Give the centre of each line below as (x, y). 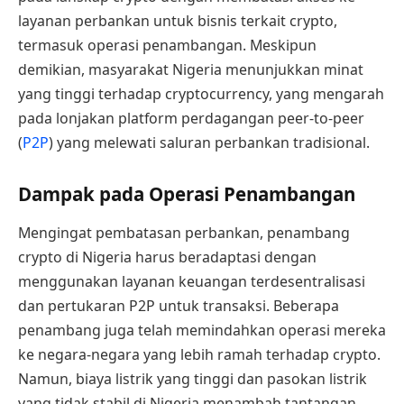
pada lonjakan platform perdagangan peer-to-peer (191, 119)
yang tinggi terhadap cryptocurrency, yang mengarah (201, 94)
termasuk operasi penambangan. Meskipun (167, 46)
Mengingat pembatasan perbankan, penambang (184, 233)
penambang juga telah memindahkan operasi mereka (202, 331)
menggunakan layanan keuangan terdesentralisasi (192, 282)
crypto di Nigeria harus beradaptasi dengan (167, 257)
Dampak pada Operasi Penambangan (187, 194)
